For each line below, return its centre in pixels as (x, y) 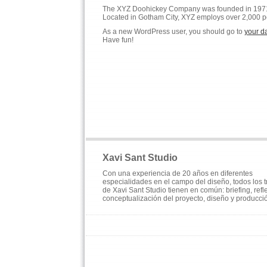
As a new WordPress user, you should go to (173, 32)
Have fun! (118, 40)
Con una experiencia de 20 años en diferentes (178, 173)
